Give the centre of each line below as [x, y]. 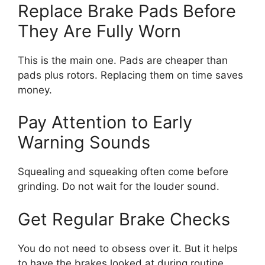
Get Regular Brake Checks [124, 219]
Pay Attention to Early [105, 122]
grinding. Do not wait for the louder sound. [119, 186]
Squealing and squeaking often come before [123, 172]
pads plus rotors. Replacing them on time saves [130, 75]
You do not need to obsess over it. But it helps [128, 248]
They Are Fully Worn [99, 31]
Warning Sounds [84, 142]
